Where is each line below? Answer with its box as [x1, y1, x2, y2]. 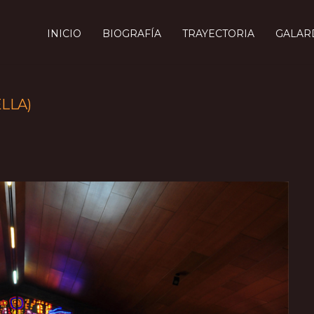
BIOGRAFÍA [102, 27, 161, 40]
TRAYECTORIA [182, 27, 254, 40]
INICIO [47, 27, 81, 40]
